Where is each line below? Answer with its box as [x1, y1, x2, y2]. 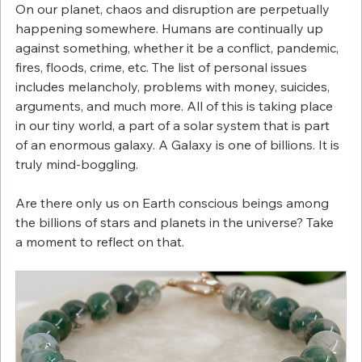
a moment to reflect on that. [15, 234, 184, 250]
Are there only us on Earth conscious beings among [15, 195, 332, 212]
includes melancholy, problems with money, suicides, [15, 78, 333, 95]
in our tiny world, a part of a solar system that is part [15, 117, 333, 134]
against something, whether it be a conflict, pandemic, [15, 40, 342, 57]
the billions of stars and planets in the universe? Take [15, 214, 337, 231]
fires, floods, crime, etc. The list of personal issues [15, 59, 310, 76]
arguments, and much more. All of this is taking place [15, 98, 336, 115]
